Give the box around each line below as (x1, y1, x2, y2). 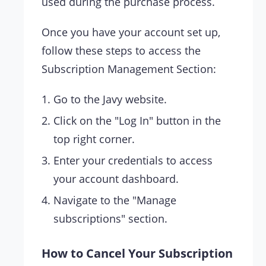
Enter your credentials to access (53, 153, 213, 168)
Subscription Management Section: (42, 62, 216, 77)
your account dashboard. (53, 172, 179, 186)
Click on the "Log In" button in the (53, 113, 221, 128)
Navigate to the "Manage (53, 193, 176, 208)
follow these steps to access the (42, 43, 201, 58)
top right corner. (53, 132, 135, 147)
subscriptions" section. (53, 211, 167, 226)
